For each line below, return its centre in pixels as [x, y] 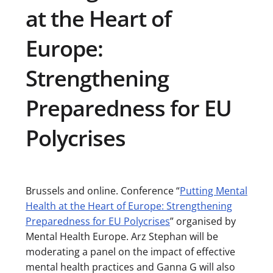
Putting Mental [214, 191]
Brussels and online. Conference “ [103, 191]
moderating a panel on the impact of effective [130, 252]
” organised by [203, 222]
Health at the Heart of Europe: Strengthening [129, 206]
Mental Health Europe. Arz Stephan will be [122, 237]
